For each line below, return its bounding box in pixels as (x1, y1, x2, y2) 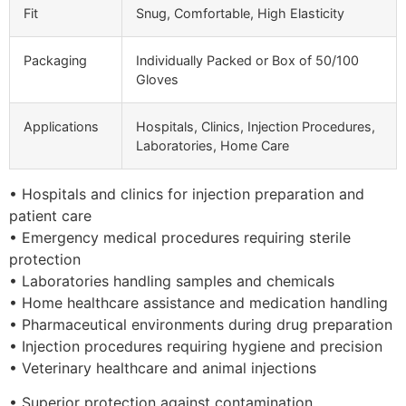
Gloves (136, 71, 179, 87)
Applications (24, 118, 99, 134)
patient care (9, 206, 92, 225)
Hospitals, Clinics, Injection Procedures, (136, 118, 375, 134)
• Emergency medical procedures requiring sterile (9, 227, 351, 246)
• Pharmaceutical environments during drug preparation (9, 314, 392, 333)
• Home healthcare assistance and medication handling (9, 293, 388, 312)
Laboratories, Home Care (136, 137, 289, 153)
